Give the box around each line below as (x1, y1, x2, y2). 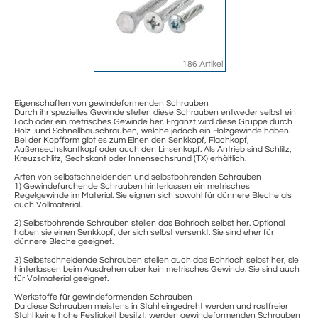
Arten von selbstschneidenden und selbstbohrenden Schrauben (14, 172, 261, 182)
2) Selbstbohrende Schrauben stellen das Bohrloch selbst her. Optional (14, 219, 285, 229)
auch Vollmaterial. (14, 200, 82, 210)
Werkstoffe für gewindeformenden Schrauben (14, 292, 192, 302)
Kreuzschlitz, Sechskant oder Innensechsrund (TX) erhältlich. (14, 154, 246, 164)
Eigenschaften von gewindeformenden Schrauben (14, 99, 209, 109)
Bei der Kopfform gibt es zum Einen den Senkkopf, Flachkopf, (14, 136, 249, 146)
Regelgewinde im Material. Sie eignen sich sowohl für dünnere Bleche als (14, 191, 292, 201)
